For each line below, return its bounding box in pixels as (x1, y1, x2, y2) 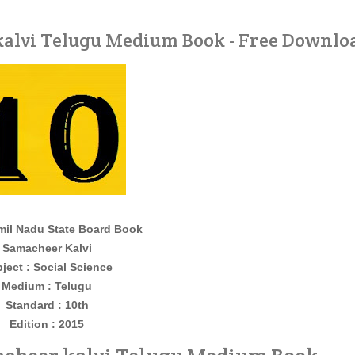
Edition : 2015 (10, 318, 84, 330)
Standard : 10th (5, 299, 89, 311)
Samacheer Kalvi (2, 242, 92, 254)
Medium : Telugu (2, 280, 92, 292)
